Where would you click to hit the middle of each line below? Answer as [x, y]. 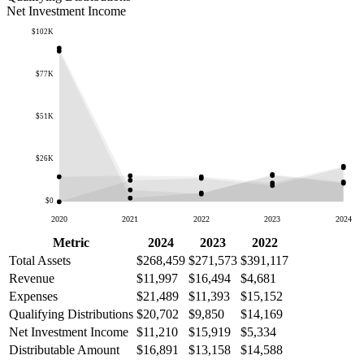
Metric [71, 242]
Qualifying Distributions [71, 314]
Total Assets [40, 260]
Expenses [33, 296]
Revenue [32, 278]
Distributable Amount [64, 349]
